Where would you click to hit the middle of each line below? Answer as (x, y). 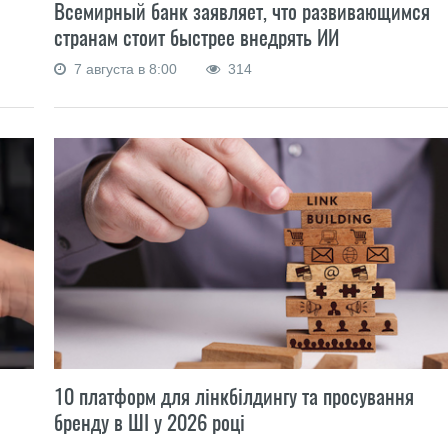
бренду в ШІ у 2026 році (149, 422)
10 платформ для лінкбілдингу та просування (234, 396)
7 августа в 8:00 (123, 68)
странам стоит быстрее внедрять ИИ (196, 37)
